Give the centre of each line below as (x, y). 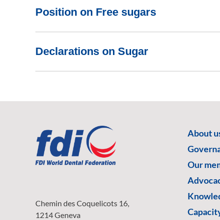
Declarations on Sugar (92, 51)
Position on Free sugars (96, 12)
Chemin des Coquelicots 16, (82, 203)
